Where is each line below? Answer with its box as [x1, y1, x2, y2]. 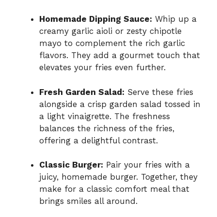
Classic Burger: [39, 160, 103, 170]
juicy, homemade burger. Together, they [39, 172, 198, 182]
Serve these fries [124, 87, 193, 97]
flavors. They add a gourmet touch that [39, 50, 200, 61]
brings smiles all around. [39, 196, 138, 206]
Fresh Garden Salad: [39, 87, 124, 97]
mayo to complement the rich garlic [39, 38, 185, 48]
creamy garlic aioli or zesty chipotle [39, 26, 182, 36]
